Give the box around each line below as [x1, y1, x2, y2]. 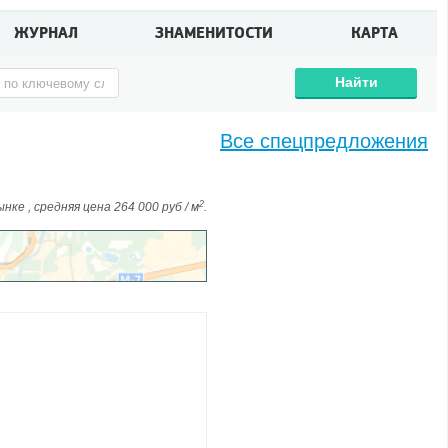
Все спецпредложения [220, 130, 428, 152]
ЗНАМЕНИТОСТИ [155, 23, 274, 44]
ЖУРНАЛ [13, 23, 78, 44]
